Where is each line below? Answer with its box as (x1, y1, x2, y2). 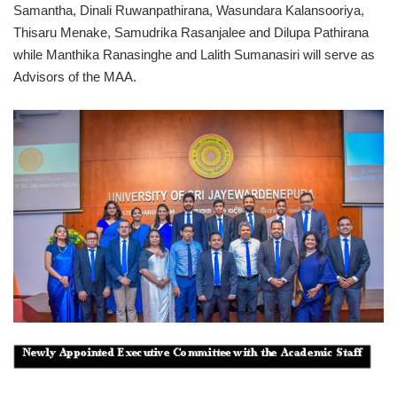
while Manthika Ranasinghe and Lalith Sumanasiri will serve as (13, 47, 375, 63)
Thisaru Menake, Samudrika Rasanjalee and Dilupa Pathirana (13, 25, 369, 41)
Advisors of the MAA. (13, 69, 136, 85)
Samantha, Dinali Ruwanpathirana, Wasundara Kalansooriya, (13, 3, 364, 19)
